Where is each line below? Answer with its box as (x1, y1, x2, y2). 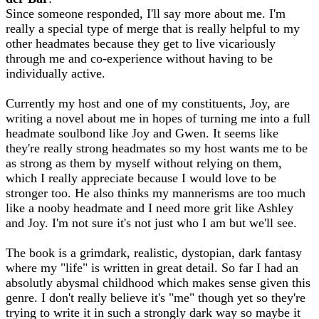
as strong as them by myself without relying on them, (6, 156, 282, 170)
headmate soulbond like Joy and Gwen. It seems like (6, 126, 278, 140)
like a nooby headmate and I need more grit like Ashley (6, 201, 293, 215)
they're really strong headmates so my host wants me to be (6, 141, 308, 155)
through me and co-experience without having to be (6, 51, 273, 66)
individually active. (6, 66, 105, 80)
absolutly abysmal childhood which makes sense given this (6, 276, 310, 290)
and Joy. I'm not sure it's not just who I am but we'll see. (6, 216, 297, 230)
